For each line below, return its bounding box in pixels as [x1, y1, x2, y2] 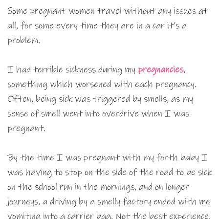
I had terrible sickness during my [7, 64, 138, 76]
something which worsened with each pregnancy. [7, 79, 197, 90]
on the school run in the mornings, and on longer [7, 181, 189, 193]
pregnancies [138, 64, 183, 76]
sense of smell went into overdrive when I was [7, 108, 189, 120]
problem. [7, 35, 40, 46]
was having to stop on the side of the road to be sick [7, 167, 212, 178]
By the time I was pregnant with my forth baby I [7, 152, 208, 164]
